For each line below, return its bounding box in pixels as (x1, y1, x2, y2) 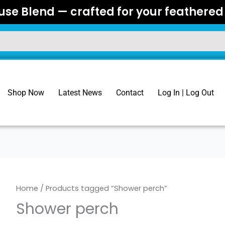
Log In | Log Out (158, 87, 214, 97)
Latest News (58, 87, 102, 97)
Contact (116, 87, 144, 97)
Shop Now (8, 87, 45, 97)
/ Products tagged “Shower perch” (38, 183, 167, 194)
